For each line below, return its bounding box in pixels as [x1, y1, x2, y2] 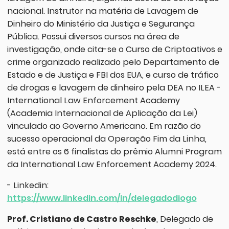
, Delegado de [156, 213, 213, 225]
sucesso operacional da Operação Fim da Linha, [7, 132, 207, 145]
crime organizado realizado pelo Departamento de [7, 56, 219, 68]
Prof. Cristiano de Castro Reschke [7, 213, 156, 225]
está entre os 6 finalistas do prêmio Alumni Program [7, 145, 222, 157]
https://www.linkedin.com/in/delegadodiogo [7, 192, 197, 204]
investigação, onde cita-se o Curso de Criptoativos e [7, 43, 222, 55]
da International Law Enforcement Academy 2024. [7, 158, 217, 170]
